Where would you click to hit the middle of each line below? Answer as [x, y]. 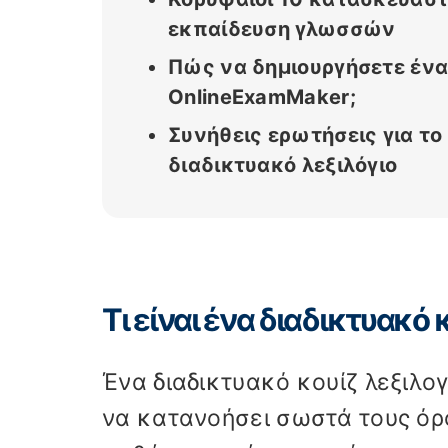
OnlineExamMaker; [262, 96]
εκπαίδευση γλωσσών [282, 28]
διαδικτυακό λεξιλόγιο [283, 164]
